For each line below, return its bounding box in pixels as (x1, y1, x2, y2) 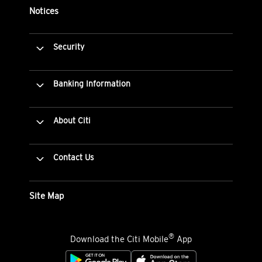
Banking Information (51, 78, 130, 88)
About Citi (51, 115, 91, 125)
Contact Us (51, 152, 94, 162)
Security (51, 42, 84, 51)
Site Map (29, 190, 64, 201)
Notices (29, 5, 58, 16)
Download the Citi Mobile (70, 233, 168, 244)
